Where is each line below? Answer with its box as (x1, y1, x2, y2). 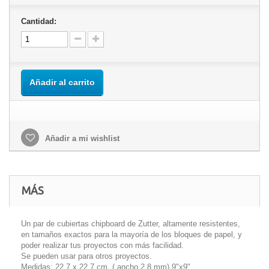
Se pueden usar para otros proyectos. (21, 252, 152, 261)
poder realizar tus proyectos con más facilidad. (21, 241, 184, 250)
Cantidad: (21, 17, 56, 26)
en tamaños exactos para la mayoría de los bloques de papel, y (21, 230, 242, 239)
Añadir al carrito (29, 77, 95, 87)
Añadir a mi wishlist (43, 134, 119, 143)
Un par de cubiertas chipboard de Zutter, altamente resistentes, (21, 219, 240, 228)
